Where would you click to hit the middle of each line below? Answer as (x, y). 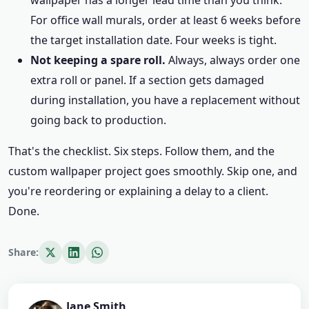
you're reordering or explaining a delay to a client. (138, 191)
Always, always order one (233, 60)
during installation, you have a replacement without (165, 100)
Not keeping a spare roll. (98, 60)
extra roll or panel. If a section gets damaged (147, 80)
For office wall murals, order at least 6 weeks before (166, 20)
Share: (23, 252)
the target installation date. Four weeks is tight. (153, 40)
